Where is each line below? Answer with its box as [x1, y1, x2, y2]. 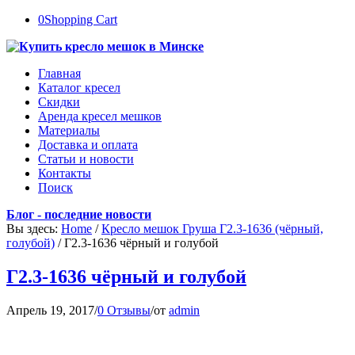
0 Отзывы [97, 303, 151, 317]
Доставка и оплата [38, 138, 138, 151]
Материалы [38, 124, 100, 137]
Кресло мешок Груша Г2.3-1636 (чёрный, [101, 222, 323, 235]
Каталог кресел [38, 81, 120, 94]
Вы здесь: [6, 222, 58, 235]
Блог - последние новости [6, 208, 151, 221]
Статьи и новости [38, 152, 134, 166]
